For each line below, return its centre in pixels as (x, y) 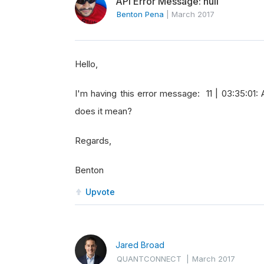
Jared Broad (140, 245)
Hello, (86, 64)
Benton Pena (140, 14)
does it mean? (103, 111)
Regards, (93, 141)
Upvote (100, 192)
